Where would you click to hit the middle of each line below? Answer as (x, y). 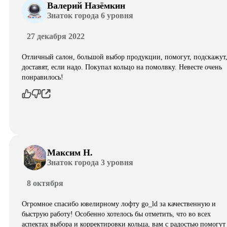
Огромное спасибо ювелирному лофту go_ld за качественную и (119, 204)
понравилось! (43, 77)
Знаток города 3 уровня (90, 163)
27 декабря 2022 (56, 36)
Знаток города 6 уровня (90, 16)
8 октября (45, 183)
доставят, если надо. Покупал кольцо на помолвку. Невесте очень (122, 67)
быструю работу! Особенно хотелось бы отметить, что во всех (116, 214)
